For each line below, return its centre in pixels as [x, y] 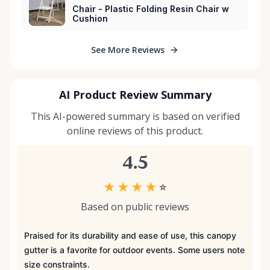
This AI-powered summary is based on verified [135, 117]
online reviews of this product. [135, 131]
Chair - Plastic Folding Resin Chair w [151, 9]
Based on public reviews [135, 207]
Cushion [90, 19]
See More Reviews [128, 50]
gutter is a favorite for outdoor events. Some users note [134, 250]
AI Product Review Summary [135, 95]
